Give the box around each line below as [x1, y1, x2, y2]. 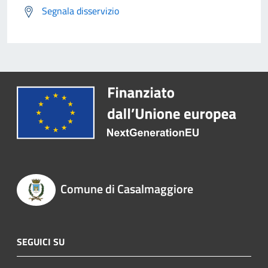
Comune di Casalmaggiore [60, 179, 193, 199]
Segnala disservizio [42, 4, 119, 19]
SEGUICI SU [17, 234, 65, 249]
